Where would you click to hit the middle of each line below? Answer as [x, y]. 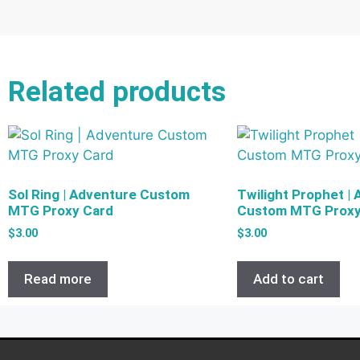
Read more [58, 279]
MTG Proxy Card [61, 210]
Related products [117, 92]
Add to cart [288, 279]
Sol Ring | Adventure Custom [99, 194]
